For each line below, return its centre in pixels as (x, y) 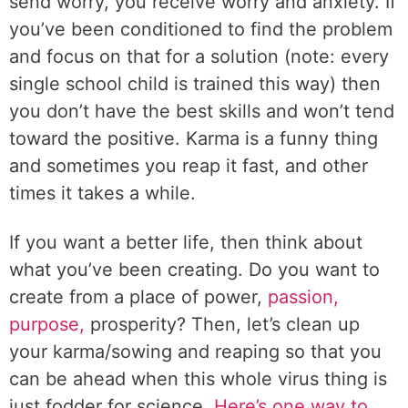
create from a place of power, (136, 297)
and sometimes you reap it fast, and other (189, 166)
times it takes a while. (102, 193)
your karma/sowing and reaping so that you (195, 352)
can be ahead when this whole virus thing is (198, 379)
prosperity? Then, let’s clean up (222, 324)
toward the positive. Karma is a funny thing (194, 138)
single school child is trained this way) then (195, 84)
